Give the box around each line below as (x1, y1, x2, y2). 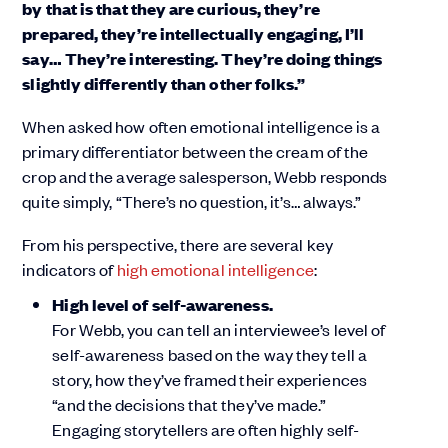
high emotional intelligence (116, 258, 314, 281)
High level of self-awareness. (52, 293, 273, 317)
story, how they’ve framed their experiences (52, 368, 367, 391)
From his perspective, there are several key (22, 233, 333, 256)
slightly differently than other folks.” (22, 72, 306, 96)
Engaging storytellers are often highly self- (52, 418, 359, 441)
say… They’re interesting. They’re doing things (22, 47, 383, 71)
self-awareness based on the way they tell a (52, 343, 367, 366)
